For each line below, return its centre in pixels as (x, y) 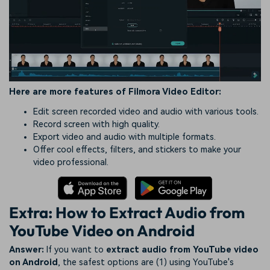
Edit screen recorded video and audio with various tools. (146, 112)
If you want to (75, 250)
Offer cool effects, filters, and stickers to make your (137, 150)
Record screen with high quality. (96, 125)
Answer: (27, 250)
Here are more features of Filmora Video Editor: (115, 92)
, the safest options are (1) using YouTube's (146, 263)
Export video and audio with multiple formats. (124, 137)
